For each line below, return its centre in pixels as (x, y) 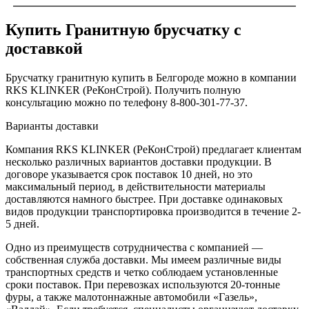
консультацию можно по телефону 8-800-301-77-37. (127, 103)
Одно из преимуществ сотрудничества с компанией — (134, 248)
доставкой (44, 49)
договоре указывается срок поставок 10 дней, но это (129, 175)
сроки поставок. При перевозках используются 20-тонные (143, 285)
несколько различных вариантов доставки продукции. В (139, 162)
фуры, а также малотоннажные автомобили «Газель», (131, 297)
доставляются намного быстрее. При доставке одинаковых (144, 199)
